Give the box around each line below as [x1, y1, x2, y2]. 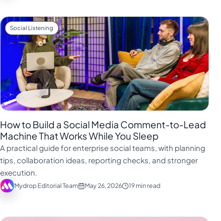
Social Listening [10, 24, 54, 32]
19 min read [128, 182, 160, 190]
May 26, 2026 [84, 182, 122, 190]
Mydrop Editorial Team [14, 182, 78, 190]
